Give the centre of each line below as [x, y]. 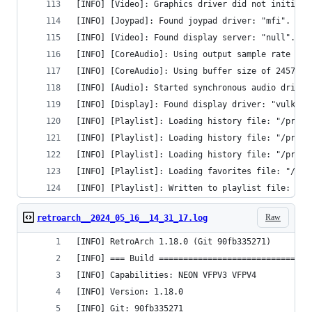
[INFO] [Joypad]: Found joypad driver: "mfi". [183, 21]
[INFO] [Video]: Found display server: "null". [186, 38]
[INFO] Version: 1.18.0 [130, 292]
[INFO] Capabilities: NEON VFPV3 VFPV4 [169, 275]
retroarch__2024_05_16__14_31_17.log [122, 218]
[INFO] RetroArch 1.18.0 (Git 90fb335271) [173, 242]
